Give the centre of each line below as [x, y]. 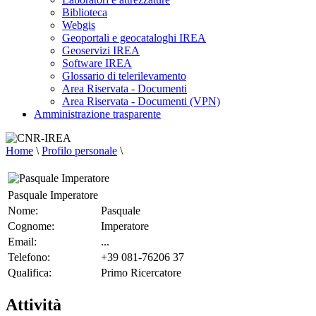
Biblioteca [85, 12]
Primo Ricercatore [141, 273]
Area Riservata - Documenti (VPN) [141, 101]
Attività [34, 304]
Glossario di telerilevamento [124, 76]
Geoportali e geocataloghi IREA [134, 38]
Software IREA [97, 63]
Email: [22, 242]
